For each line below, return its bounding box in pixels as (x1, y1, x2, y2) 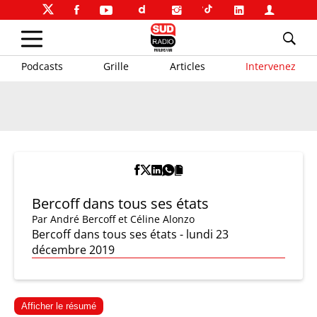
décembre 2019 (32, 242, 115, 258)
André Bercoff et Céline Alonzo (50, 212, 195, 226)
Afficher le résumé (21, 301, 96, 311)
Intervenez (245, 59, 296, 73)
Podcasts (21, 59, 63, 73)
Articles (169, 59, 205, 73)
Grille (103, 59, 129, 73)
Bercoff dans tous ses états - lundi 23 (32, 226, 229, 242)
